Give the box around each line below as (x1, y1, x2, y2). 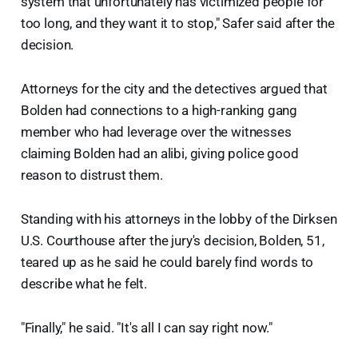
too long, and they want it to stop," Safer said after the (20, 14, 336, 31)
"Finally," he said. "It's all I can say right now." (20, 319, 273, 336)
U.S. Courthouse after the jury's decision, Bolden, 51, (20, 232, 324, 249)
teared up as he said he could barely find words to (20, 253, 314, 270)
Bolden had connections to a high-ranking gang (20, 101, 298, 118)
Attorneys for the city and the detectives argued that (20, 80, 328, 97)
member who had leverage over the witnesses (20, 123, 292, 140)
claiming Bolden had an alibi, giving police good (20, 145, 299, 161)
